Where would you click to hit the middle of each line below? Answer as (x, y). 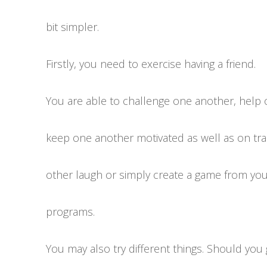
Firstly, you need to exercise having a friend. (151, 64)
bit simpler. (72, 27)
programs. (70, 212)
